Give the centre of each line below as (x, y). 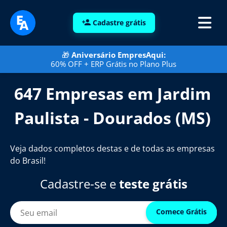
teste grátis (153, 184)
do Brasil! (28, 161)
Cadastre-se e (79, 184)
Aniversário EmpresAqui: (118, 55)
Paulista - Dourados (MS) (112, 118)
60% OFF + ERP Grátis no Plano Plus (113, 64)
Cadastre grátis (119, 22)
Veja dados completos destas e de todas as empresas (112, 148)
